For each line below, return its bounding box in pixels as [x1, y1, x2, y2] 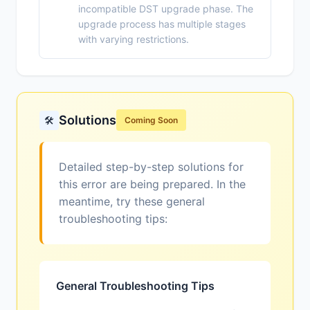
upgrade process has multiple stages [78, 18, 246, 30]
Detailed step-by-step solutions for [59, 160, 244, 174]
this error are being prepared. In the [59, 177, 246, 192]
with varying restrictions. [78, 33, 189, 46]
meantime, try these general [59, 194, 205, 209]
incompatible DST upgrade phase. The [78, 3, 253, 15]
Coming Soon [125, 115, 178, 126]
